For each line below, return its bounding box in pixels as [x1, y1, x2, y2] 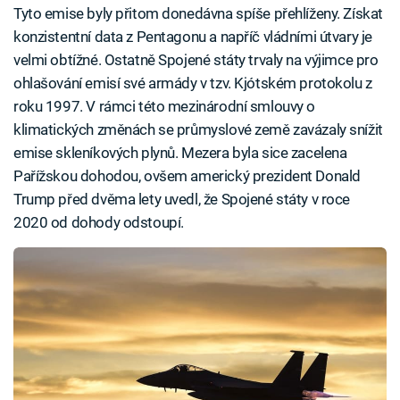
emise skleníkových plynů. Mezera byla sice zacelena [13, 144, 347, 162]
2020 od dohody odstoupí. [13, 213, 184, 231]
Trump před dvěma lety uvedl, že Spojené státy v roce [13, 190, 351, 208]
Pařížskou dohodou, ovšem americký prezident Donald [13, 167, 361, 185]
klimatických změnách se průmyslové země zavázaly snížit [13, 121, 383, 138]
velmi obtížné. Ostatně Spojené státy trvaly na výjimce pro [13, 51, 379, 69]
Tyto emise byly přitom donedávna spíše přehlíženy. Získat [13, 4, 383, 22]
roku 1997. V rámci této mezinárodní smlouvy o [13, 97, 316, 115]
